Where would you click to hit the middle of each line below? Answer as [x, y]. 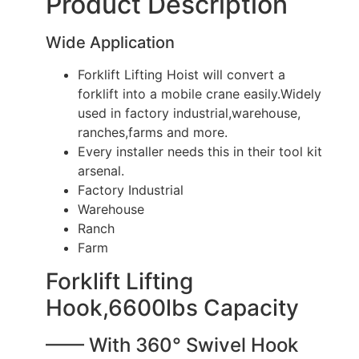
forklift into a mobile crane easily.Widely [199, 93]
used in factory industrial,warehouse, [189, 113]
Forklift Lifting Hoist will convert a [181, 74]
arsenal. [101, 170]
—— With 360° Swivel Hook [171, 345]
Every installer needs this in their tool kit [200, 151]
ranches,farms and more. [152, 132]
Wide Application [110, 42]
